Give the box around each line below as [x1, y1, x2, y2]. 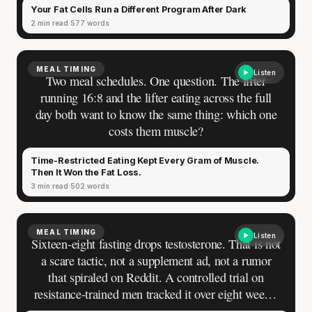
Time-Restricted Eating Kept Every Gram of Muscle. [31, 155, 260, 166]
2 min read [31, 18, 68, 27]
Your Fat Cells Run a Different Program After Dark [31, 3, 247, 15]
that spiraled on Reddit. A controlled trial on [48, 268, 264, 286]
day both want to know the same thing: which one [35, 105, 277, 123]
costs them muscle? [109, 122, 203, 139]
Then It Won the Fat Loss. [31, 166, 141, 178]
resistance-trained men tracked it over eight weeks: [33, 285, 279, 302]
